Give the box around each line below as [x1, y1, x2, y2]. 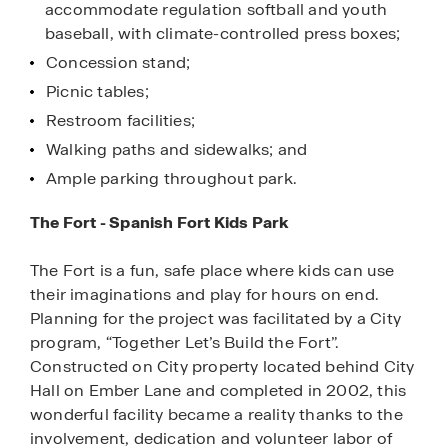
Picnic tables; [46, 81, 149, 103]
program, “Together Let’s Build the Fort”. [30, 332, 340, 354]
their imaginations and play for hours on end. [30, 284, 380, 306]
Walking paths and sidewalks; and [46, 139, 308, 161]
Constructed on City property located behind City [30, 356, 415, 378]
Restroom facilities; [46, 110, 195, 132]
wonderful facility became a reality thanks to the [30, 404, 403, 426]
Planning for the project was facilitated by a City [30, 308, 402, 330]
